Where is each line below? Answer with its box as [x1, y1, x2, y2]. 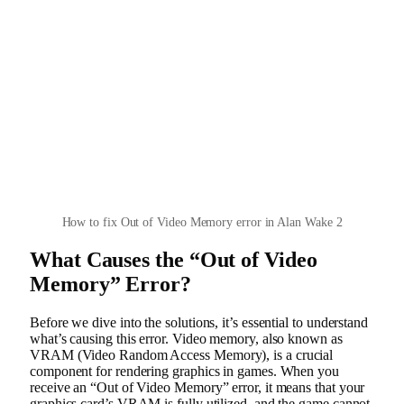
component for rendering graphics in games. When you [30, 363, 339, 379]
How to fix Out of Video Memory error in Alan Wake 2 [61, 214, 343, 229]
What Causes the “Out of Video [30, 247, 317, 271]
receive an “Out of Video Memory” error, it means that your [30, 379, 365, 395]
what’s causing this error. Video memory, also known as [30, 330, 343, 346]
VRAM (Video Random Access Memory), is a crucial [30, 346, 334, 363]
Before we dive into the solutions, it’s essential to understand [30, 314, 368, 330]
